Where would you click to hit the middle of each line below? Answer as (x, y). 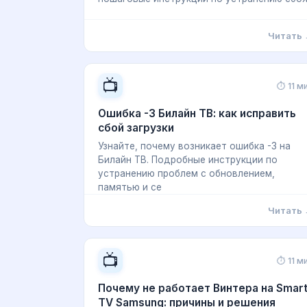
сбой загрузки (136, 128)
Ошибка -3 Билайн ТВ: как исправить (197, 113)
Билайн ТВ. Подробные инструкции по (188, 160)
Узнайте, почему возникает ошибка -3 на (194, 146)
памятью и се (130, 187)
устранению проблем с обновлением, (186, 173)
